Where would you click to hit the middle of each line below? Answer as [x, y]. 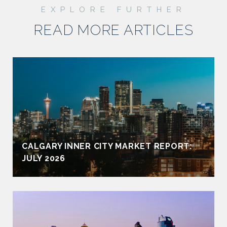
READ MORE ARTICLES [113, 30]
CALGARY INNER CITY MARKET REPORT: [107, 146]
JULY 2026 [44, 158]
